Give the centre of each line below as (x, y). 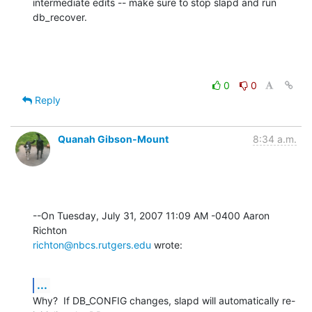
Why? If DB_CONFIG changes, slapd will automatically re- (164, 300)
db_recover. (60, 17)
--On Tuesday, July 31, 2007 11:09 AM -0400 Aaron (151, 215)
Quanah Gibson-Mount (113, 139)
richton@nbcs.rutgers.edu (92, 244)
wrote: (167, 244)
